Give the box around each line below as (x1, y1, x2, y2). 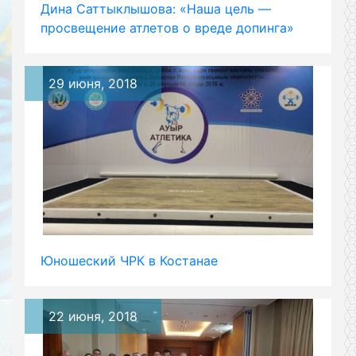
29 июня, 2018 (48, 75, 137, 91)
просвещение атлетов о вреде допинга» (41, 19, 294, 36)
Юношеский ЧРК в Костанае (41, 253, 218, 269)
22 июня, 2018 (48, 308, 137, 325)
